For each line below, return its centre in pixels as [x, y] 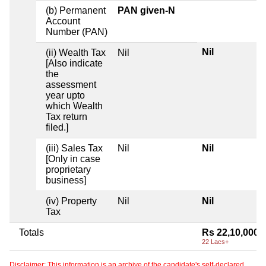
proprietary [68, 170]
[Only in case [73, 159]
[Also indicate [74, 64]
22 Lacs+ [215, 242]
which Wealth [74, 106]
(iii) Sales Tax [74, 148]
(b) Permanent [76, 11]
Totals [31, 233]
